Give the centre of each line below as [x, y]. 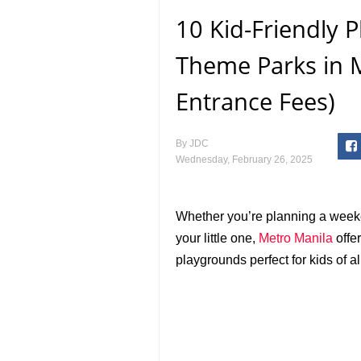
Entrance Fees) [255, 101]
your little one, [217, 238]
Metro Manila [296, 238]
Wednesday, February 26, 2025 [244, 160]
